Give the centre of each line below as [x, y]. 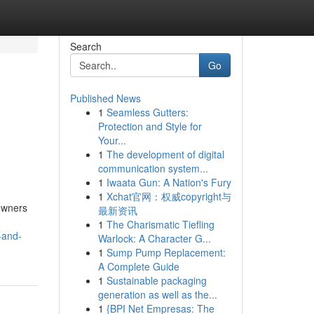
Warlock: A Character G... [154, 238]
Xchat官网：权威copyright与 [169, 196]
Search [86, 46]
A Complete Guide [138, 266]
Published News [105, 98]
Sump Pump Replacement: [166, 252]
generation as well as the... [157, 294]
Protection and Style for [150, 126]
